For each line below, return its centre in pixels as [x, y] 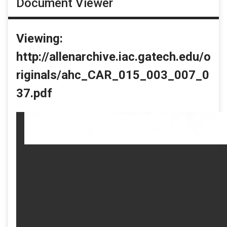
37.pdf [34, 93]
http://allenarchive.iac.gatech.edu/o [113, 56]
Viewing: [40, 38]
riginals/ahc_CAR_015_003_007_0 [113, 75]
